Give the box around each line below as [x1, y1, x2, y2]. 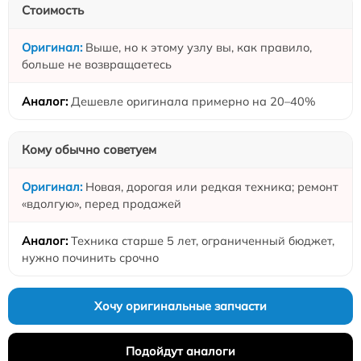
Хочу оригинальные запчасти [94, 298, 267, 313]
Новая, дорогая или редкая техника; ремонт [85, 179, 338, 194]
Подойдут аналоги [126, 343, 235, 359]
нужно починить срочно [22, 250, 159, 265]
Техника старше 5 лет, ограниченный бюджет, [71, 233, 334, 248]
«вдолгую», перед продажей [22, 196, 181, 211]
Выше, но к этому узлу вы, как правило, [85, 39, 312, 55]
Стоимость [22, 2, 84, 18]
